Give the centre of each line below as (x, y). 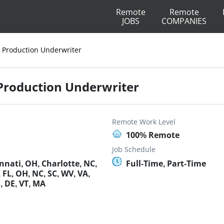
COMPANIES (184, 21)
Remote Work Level (144, 122)
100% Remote (153, 135)
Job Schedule (134, 149)
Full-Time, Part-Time (166, 163)
